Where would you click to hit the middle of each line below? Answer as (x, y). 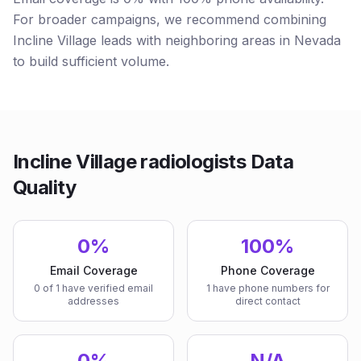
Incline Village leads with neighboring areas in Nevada (177, 40)
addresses (93, 301)
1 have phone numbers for (268, 288)
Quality (45, 187)
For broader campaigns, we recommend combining (170, 19)
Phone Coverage (268, 270)
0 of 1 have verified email (93, 288)
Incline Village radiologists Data (154, 162)
